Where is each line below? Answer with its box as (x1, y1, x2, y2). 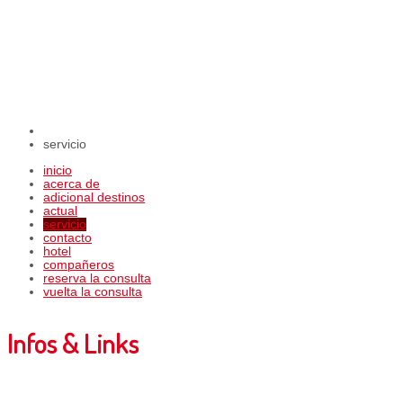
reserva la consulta (43, 271, 151, 285)
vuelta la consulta (43, 284, 142, 299)
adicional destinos (43, 190, 145, 204)
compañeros (43, 257, 114, 272)
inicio (43, 163, 72, 177)
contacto (43, 230, 92, 245)
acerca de (43, 176, 100, 191)
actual (43, 203, 77, 218)
